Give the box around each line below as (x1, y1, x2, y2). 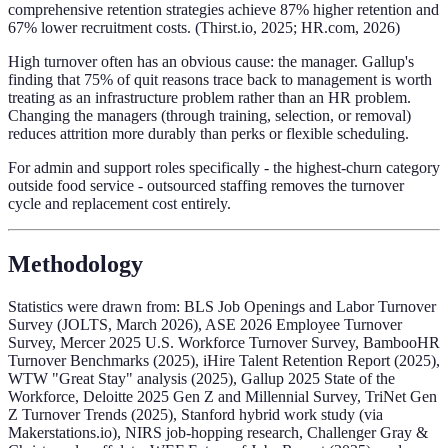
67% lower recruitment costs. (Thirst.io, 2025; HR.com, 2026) (8, 19, 400, 37)
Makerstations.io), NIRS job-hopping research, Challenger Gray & (8, 424, 428, 442)
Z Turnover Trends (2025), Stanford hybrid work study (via (8, 406, 383, 424)
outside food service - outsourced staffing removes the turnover (8, 177, 404, 195)
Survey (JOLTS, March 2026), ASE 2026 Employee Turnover (8, 316, 402, 334)
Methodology (8, 251, 143, 278)
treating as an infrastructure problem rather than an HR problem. (8, 89, 411, 107)
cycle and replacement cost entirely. (8, 195, 231, 213)
